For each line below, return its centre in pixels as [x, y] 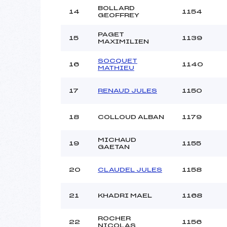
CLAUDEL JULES [130, 169]
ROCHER [114, 218]
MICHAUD [117, 140]
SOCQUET [118, 61]
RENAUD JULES [127, 90]
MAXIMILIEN [123, 41]
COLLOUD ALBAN [131, 117]
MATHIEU [116, 68]
